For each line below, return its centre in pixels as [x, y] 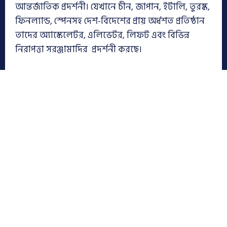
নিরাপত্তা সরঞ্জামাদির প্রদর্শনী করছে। [79, 50]
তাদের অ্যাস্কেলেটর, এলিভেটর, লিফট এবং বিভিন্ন [102, 35]
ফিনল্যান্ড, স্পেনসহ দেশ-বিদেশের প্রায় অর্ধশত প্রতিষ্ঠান [110, 21]
